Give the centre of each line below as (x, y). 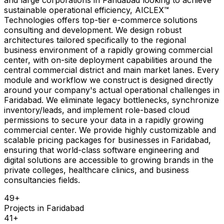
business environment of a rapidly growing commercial (108, 50)
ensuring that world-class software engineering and (101, 150)
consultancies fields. (42, 180)
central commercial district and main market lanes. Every (111, 70)
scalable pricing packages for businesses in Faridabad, (107, 140)
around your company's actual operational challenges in (112, 90)
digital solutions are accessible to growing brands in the (109, 160)
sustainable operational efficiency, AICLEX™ (86, 10)
